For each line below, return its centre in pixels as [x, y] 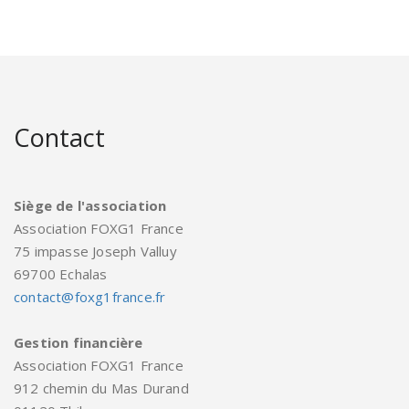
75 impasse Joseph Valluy [95, 251]
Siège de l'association [90, 205]
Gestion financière [79, 342]
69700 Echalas [61, 274]
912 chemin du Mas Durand [101, 388]
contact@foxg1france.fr [90, 297]
